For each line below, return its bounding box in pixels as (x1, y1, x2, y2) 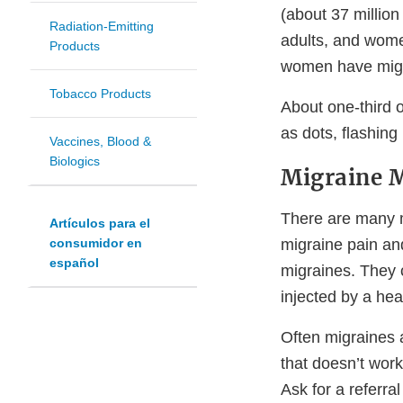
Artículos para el (49, 216, 150, 231)
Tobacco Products (49, 86, 151, 102)
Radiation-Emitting (49, 19, 154, 34)
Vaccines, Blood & (49, 134, 151, 149)
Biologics (49, 154, 100, 169)
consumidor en (49, 236, 142, 251)
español (49, 255, 99, 271)
